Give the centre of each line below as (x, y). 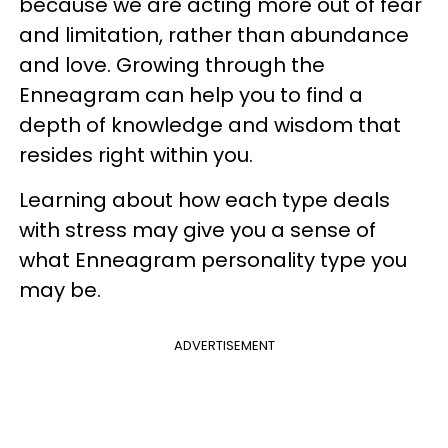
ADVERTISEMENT (224, 345)
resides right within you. (136, 155)
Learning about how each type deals (204, 200)
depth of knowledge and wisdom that (210, 125)
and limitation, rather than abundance (214, 35)
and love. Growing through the (172, 65)
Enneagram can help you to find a (191, 95)
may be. (60, 290)
